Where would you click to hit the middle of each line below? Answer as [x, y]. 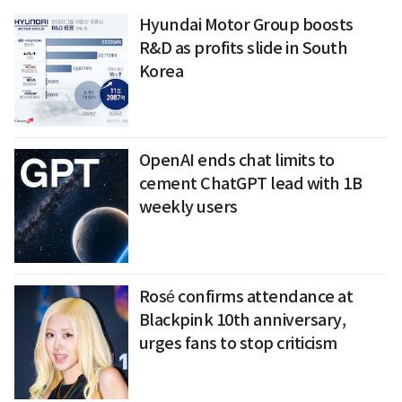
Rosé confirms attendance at [246, 297]
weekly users [188, 207]
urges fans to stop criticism [238, 344]
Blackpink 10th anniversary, [242, 320]
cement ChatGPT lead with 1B [250, 184]
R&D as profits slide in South [243, 48]
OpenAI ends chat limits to [236, 161]
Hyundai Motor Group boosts [246, 24]
